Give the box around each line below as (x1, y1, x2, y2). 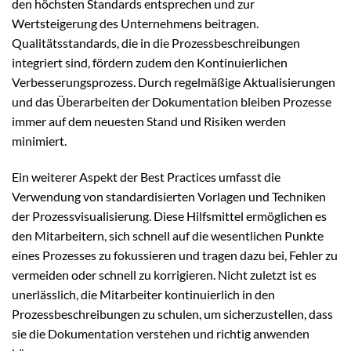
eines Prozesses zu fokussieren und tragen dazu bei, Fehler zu (12, 248, 338, 263)
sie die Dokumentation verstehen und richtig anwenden (12, 326, 309, 342)
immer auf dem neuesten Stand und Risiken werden (12, 114, 286, 129)
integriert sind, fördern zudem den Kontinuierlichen (12, 55, 288, 71)
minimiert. (12, 133, 67, 149)
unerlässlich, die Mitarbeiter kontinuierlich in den (12, 287, 275, 302)
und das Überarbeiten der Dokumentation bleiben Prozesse (12, 94, 331, 110)
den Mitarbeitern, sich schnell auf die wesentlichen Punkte (12, 228, 324, 244)
